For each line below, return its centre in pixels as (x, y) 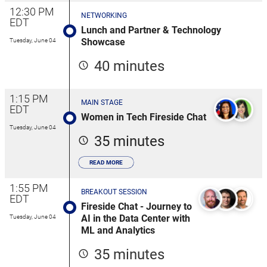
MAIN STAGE (102, 103)
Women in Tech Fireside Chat (144, 117)
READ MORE (106, 163)
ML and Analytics (118, 231)
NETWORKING (104, 16)
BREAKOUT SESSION (114, 192)
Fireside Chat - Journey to (136, 207)
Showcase (103, 42)
